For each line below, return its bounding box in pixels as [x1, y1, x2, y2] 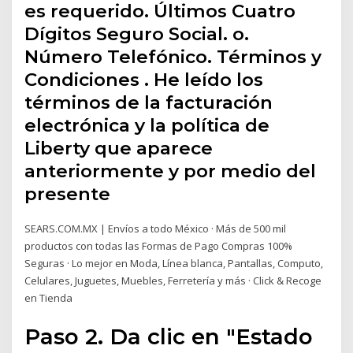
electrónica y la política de [24, 114, 270, 137]
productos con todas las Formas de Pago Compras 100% [24, 239, 293, 254]
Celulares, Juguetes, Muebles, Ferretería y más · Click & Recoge [24, 273, 322, 288]
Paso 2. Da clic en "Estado [24, 322, 314, 350]
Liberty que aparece [24, 137, 214, 160]
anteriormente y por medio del [24, 160, 317, 183]
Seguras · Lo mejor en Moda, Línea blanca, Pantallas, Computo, [24, 256, 324, 271]
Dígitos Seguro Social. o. [24, 23, 250, 46]
